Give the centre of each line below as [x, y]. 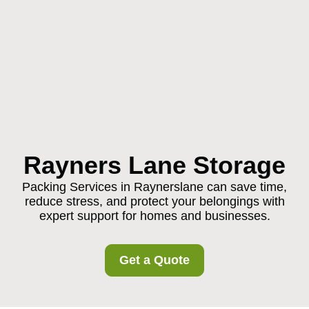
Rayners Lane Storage [154, 165]
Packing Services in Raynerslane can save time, [154, 187]
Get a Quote [154, 260]
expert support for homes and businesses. [154, 216]
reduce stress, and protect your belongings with [154, 201]
